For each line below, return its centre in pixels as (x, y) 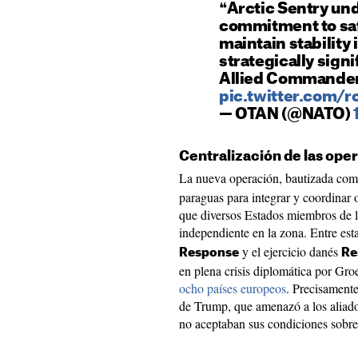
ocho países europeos (233, 288)
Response (209, 253)
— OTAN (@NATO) (286, 115)
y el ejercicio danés (290, 251)
